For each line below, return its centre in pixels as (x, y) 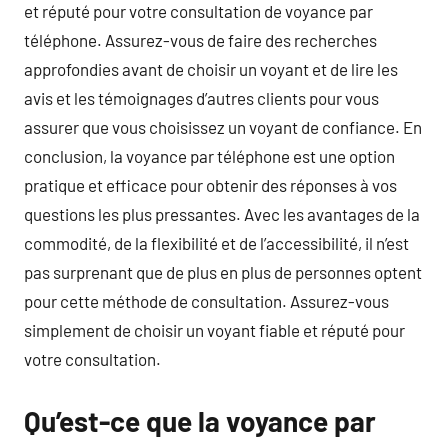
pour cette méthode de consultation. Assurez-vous (206, 300)
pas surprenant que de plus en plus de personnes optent (223, 271)
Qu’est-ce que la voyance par (200, 420)
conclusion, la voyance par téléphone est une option (209, 155)
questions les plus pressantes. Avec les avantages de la (222, 213)
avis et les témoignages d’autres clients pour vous (201, 97)
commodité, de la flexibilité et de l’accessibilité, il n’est (216, 242)
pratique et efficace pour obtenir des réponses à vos (210, 184)
